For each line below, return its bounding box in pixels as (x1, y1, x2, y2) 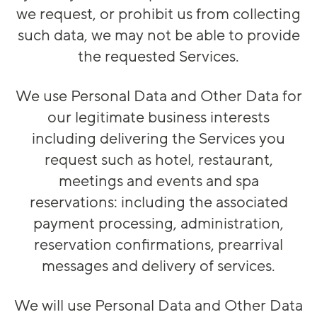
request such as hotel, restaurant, (44, 150, 273, 171)
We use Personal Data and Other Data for (15, 86, 302, 107)
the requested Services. (78, 47, 239, 67)
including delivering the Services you (32, 129, 285, 149)
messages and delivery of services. (42, 256, 275, 277)
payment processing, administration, (33, 214, 284, 234)
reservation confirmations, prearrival (34, 235, 283, 255)
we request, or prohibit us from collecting (16, 4, 301, 25)
